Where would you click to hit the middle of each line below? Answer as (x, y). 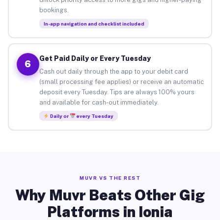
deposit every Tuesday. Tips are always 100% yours (117, 92)
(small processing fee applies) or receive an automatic (121, 82)
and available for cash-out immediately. (99, 102)
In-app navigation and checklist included (94, 23)
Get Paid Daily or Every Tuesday (95, 58)
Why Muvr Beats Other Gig (110, 195)
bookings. (54, 10)
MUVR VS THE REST (110, 178)
